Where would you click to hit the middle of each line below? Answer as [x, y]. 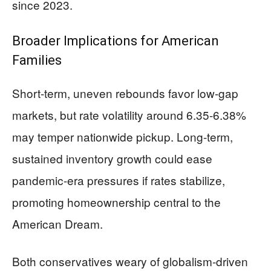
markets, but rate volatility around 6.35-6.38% [129, 114]
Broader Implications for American [116, 41]
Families [37, 60]
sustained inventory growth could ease [112, 158]
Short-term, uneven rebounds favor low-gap [125, 93]
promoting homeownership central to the [116, 201]
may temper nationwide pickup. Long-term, [122, 136]
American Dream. [57, 223]
